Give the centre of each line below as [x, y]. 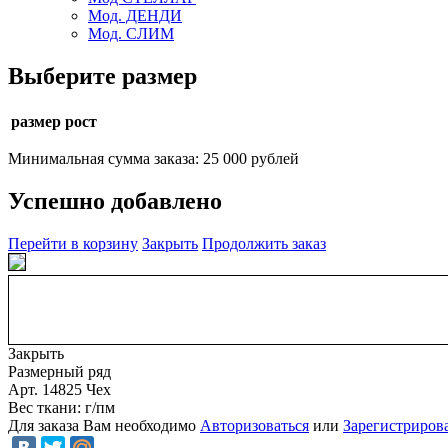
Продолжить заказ [264, 243]
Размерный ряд [59, 371]
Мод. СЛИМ [131, 33]
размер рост [54, 121]
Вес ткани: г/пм [61, 407]
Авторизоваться [254, 425]
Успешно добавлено [115, 200]
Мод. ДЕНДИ [135, 15]
